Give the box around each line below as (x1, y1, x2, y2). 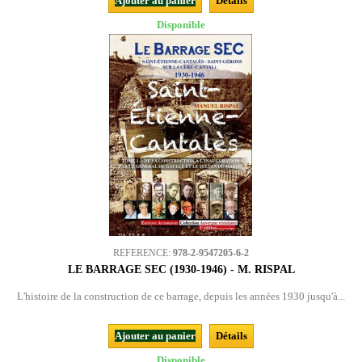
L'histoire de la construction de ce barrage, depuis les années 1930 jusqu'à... (17, 290, 345, 302)
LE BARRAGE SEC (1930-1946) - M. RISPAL (67, 263, 295, 276)
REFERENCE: (113, 247, 173, 259)
